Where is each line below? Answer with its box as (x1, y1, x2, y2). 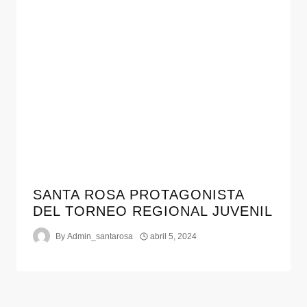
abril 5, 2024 (150, 231, 197, 241)
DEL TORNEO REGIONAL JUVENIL (33, 204, 273, 219)
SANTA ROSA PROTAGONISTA (33, 187, 244, 203)
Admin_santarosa (67, 231, 134, 241)
